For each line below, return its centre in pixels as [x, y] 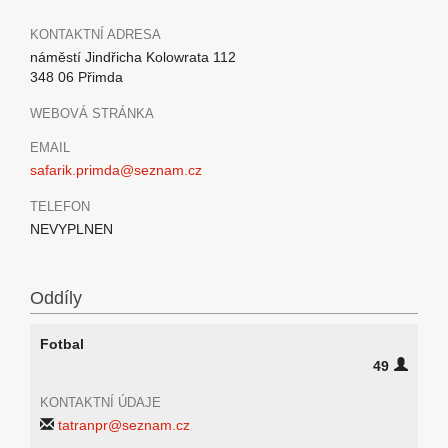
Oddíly [56, 298]
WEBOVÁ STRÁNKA [92, 113]
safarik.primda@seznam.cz [116, 170]
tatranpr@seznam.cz [124, 425]
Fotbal [62, 344]
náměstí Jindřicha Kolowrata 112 [133, 57]
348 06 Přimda [76, 77]
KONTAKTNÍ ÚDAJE [100, 402]
